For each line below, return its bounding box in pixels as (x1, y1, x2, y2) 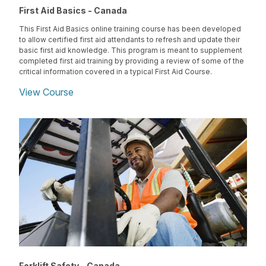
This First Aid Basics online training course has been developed (19, 24, 241, 34)
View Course (19, 86, 74, 99)
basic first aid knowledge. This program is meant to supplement (19, 46, 242, 55)
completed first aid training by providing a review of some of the (19, 56, 244, 66)
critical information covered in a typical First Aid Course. (19, 67, 212, 77)
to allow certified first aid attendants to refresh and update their (19, 35, 240, 45)
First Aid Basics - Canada (19, 5, 127, 16)
